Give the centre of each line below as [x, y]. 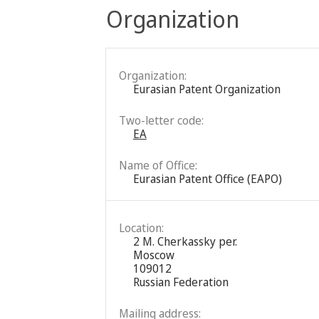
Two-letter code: [161, 120]
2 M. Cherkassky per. [185, 241]
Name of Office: [158, 165]
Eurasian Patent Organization [206, 89]
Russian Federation [181, 282]
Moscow [153, 255]
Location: [141, 228]
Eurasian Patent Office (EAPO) [207, 178]
